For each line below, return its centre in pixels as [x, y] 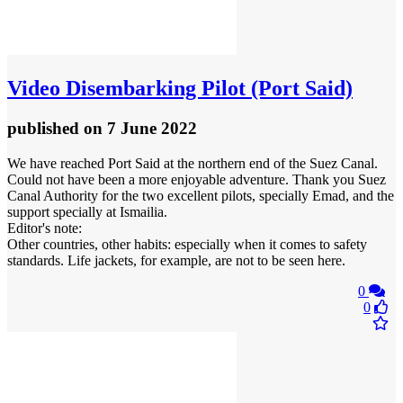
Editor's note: [45, 228]
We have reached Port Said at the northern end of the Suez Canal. [193, 163]
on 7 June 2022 [140, 128]
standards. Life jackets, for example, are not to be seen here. [176, 260]
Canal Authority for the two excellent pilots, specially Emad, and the [201, 195]
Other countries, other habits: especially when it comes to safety [187, 244]
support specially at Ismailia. [87, 211]
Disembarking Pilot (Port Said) [206, 88]
